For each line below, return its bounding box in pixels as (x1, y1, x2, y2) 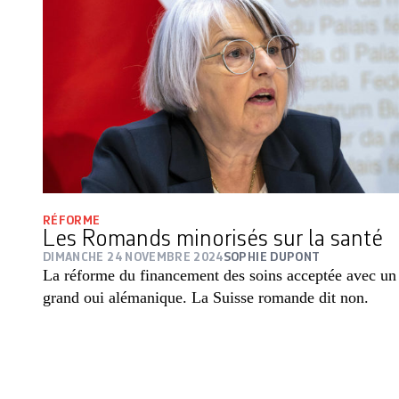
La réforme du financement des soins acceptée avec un (43, 266, 396, 284)
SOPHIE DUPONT (223, 251, 321, 264)
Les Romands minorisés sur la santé (43, 228, 383, 251)
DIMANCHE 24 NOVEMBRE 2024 (43, 251, 224, 264)
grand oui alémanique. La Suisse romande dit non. (43, 289, 369, 306)
